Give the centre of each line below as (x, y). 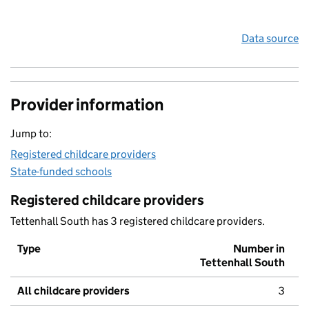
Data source (270, 39)
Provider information (87, 105)
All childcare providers (73, 291)
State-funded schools (61, 172)
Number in (259, 249)
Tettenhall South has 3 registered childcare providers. (138, 221)
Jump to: (31, 134)
